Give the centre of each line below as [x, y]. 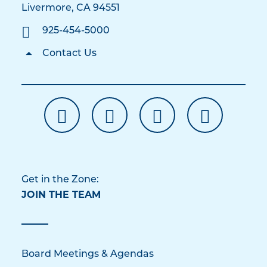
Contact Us [69, 54]
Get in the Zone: [60, 180]
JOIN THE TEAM [61, 195]
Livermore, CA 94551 [71, 9]
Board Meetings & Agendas [88, 255]
